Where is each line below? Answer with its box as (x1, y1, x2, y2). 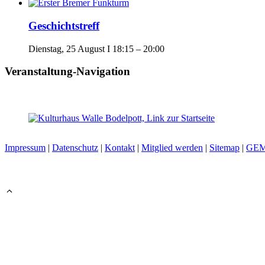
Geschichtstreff (28, 19, 99, 32)
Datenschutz (52, 142, 98, 153)
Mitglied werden (141, 142, 203, 153)
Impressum (5, 142, 46, 153)
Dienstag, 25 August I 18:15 (28, 43, 134, 54)
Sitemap (209, 142, 240, 153)
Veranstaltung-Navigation (5, 65, 130, 78)
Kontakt (105, 142, 135, 153)
